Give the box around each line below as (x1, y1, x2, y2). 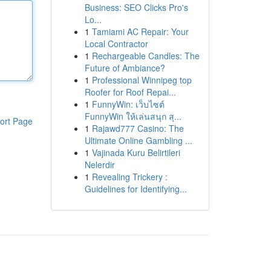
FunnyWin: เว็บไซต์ (91, 98, 165, 110)
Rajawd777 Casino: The (91, 122, 184, 134)
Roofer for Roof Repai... (84, 86, 176, 98)
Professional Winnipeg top (91, 74, 192, 86)
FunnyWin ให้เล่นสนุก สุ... (84, 110, 181, 122)
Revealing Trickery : (91, 171, 168, 183)
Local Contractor (84, 38, 148, 50)
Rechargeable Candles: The (91, 50, 200, 62)
